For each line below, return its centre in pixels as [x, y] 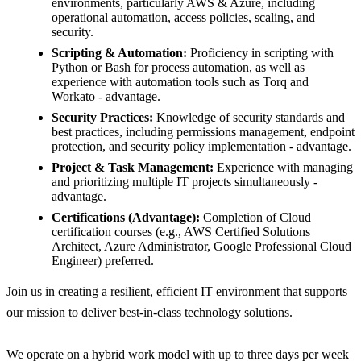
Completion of [241, 217]
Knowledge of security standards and [251, 117]
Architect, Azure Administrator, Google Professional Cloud [201, 246]
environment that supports [282, 291]
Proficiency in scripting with [262, 52]
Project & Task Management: [134, 167]
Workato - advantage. [106, 96]
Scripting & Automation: [121, 52]
